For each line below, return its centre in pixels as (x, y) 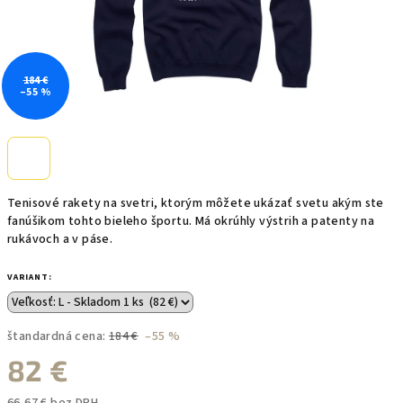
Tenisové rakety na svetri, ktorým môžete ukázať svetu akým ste (196, 203)
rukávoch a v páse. (60, 239)
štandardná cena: (57, 336)
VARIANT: (30, 277)
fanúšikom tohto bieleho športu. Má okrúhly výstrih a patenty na (191, 221)
